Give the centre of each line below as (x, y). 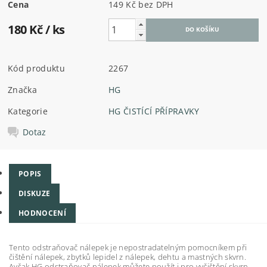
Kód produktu (36, 69)
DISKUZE (35, 193)
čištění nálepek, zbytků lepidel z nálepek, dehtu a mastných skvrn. (128, 257)
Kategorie (28, 111)
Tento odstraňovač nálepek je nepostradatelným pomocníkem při (128, 247)
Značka (23, 90)
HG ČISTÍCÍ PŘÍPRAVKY (154, 111)
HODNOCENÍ (42, 213)
